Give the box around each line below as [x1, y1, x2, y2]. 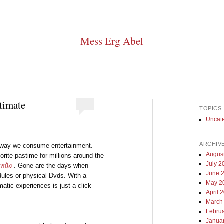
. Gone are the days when [12, 161, 89, 169]
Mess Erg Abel [80, 34, 143, 48]
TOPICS [199, 105, 222, 112]
